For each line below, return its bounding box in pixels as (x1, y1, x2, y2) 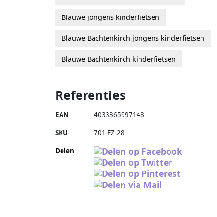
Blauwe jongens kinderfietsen (62, 12, 159, 22)
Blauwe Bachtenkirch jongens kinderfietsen (62, 33, 204, 43)
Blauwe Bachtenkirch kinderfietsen (62, 54, 176, 63)
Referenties (55, 86, 126, 103)
